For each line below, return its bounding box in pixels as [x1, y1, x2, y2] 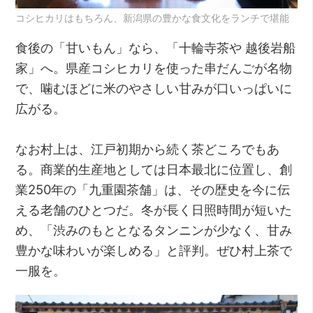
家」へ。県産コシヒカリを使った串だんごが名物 [15, 60, 293, 76]
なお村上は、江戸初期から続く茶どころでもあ [15, 141, 280, 157]
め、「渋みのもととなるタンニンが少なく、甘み [15, 222, 293, 238]
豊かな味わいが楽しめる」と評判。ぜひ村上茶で [15, 242, 293, 259]
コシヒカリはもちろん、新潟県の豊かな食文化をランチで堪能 [15, 12, 290, 24]
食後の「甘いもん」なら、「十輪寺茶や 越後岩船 [15, 40, 296, 56]
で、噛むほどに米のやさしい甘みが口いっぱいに [15, 80, 293, 96]
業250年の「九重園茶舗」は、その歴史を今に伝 [15, 182, 291, 198]
